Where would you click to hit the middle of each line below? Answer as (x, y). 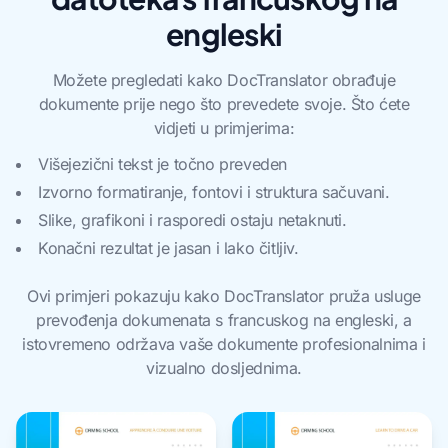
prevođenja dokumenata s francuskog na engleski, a (224, 320)
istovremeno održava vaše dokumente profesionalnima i (224, 344)
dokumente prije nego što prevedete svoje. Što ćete (224, 104)
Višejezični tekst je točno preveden (162, 164)
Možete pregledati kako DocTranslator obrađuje (224, 80)
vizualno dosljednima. (224, 368)
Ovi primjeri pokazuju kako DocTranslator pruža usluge (224, 296)
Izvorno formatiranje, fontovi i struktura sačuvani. (214, 192)
